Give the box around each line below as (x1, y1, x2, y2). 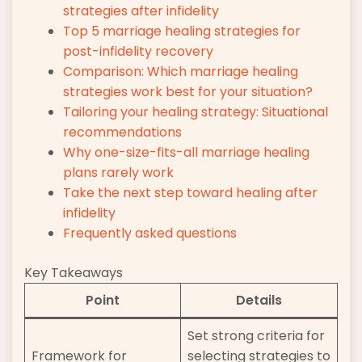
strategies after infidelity (63, 2, 219, 21)
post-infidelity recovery (63, 42, 213, 61)
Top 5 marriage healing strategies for (63, 22, 301, 41)
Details (236, 291, 282, 310)
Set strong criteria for (187, 326, 325, 346)
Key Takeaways (24, 263, 123, 283)
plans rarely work (63, 163, 174, 183)
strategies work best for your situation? (63, 82, 313, 102)
